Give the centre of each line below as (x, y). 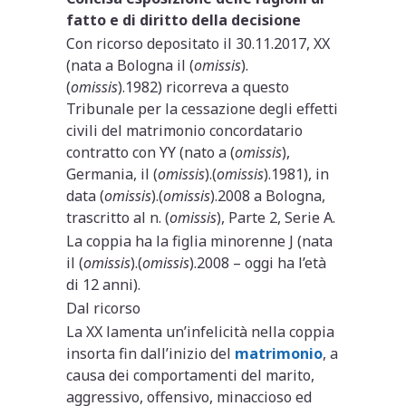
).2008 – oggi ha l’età (258, 263)
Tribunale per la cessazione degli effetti (203, 109)
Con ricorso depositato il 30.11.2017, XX (198, 44)
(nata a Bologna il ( (130, 66)
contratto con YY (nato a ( (151, 153)
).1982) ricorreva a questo (204, 87)
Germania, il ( (112, 174)
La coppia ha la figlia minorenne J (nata (200, 242)
